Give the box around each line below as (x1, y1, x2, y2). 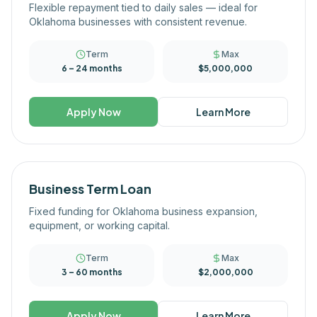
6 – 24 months (61, 63, 122, 74)
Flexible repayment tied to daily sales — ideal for (29, 1, 258, 13)
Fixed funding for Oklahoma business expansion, (29, 205, 258, 217)
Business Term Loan (29, 180, 151, 197)
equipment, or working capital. (29, 219, 170, 231)
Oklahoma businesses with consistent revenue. (29, 16, 247, 28)
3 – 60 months (61, 267, 122, 277)
